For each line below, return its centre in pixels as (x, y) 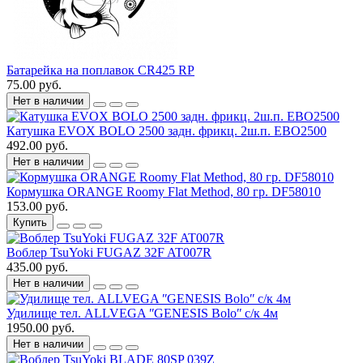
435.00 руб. (37, 267)
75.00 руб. (34, 85)
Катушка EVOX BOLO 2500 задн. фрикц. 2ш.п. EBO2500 (167, 131)
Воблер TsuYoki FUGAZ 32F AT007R (109, 253)
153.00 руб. (37, 207)
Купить (30, 223)
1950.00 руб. (41, 328)
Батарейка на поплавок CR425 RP (100, 70)
